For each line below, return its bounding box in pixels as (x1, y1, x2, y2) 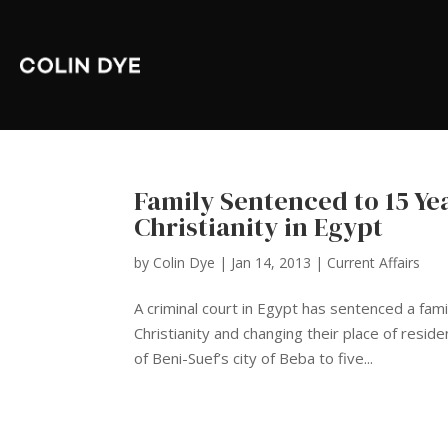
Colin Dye (153, 252, 216, 272)
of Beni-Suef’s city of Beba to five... (134, 347, 374, 368)
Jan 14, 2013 (231, 252, 312, 272)
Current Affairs (327, 252, 421, 272)
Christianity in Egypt (134, 208, 384, 245)
